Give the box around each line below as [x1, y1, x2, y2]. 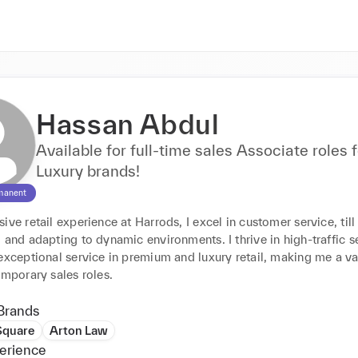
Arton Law [50, 324, 108, 337]
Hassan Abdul [36, 109, 220, 140]
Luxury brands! [36, 162, 140, 180]
